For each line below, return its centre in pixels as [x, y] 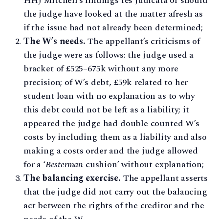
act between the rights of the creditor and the [114, 206]
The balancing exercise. [72, 178]
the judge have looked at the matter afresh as [113, 14]
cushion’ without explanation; [143, 165]
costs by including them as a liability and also [115, 137]
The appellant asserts [164, 178]
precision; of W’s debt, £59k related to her [106, 83]
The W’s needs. [55, 42]
